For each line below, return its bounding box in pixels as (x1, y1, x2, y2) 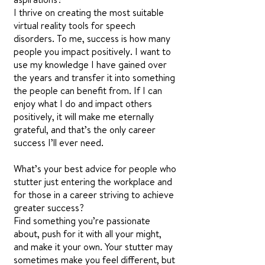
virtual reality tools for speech (14, 19, 135, 32)
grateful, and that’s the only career (14, 123, 156, 136)
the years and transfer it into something (14, 71, 175, 84)
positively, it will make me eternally (14, 110, 154, 123)
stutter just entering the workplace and (14, 175, 172, 188)
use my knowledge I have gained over (14, 58, 167, 71)
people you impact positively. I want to (14, 45, 171, 58)
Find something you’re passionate (14, 214, 150, 227)
